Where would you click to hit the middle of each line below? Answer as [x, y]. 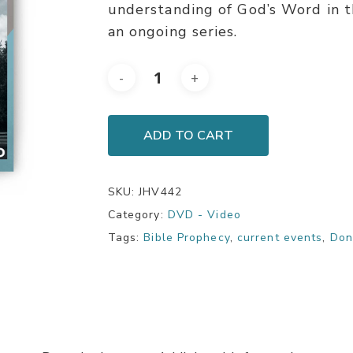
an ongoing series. [173, 32]
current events [280, 238]
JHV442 [160, 192]
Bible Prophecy [187, 238]
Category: [137, 215]
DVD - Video [204, 215]
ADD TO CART [188, 136]
